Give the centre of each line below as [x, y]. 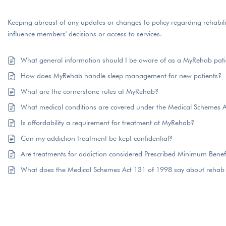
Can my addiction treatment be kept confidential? [97, 138]
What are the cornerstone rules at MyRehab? [90, 91]
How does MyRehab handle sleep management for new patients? [121, 76]
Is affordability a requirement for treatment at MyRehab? [108, 123]
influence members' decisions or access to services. [85, 34]
